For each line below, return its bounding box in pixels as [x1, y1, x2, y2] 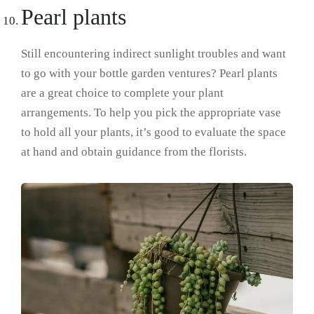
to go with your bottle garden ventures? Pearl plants [21, 67, 278, 81]
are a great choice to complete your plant [21, 86, 224, 100]
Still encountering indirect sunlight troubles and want [21, 47, 286, 61]
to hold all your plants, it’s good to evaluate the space [21, 125, 286, 139]
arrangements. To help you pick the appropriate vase [21, 106, 281, 120]
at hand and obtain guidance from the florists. [21, 145, 247, 159]
